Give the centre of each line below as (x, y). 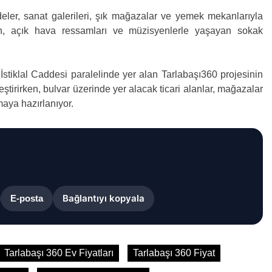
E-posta (27, 199)
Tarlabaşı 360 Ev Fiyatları (59, 253)
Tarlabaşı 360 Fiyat (174, 253)
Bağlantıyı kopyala (104, 199)
